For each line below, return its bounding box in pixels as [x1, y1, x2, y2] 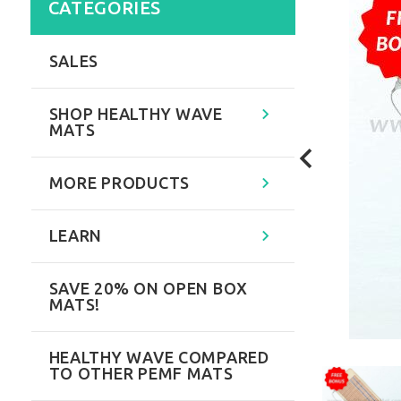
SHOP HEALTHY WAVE [48, 105, 223, 124]
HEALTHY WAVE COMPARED [48, 348, 269, 367]
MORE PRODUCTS [48, 174, 190, 192]
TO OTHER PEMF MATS [48, 364, 234, 383]
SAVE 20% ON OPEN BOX [48, 279, 248, 298]
